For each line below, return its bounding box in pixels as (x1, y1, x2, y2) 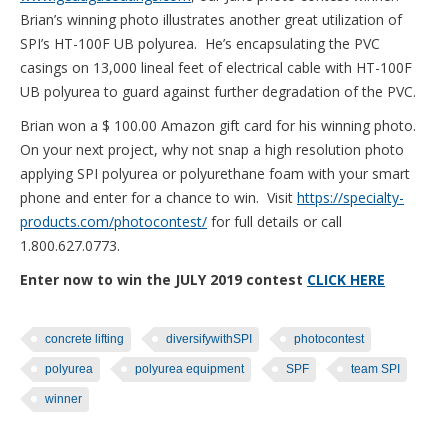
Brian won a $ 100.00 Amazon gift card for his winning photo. (20, 115, 420, 135)
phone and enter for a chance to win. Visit (20, 187, 297, 207)
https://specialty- (297, 187, 404, 207)
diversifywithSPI (166, 331, 252, 346)
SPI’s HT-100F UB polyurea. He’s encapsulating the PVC (20, 33, 380, 53)
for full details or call (207, 211, 342, 231)
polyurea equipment (135, 361, 244, 376)
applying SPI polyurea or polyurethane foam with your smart (20, 163, 410, 183)
